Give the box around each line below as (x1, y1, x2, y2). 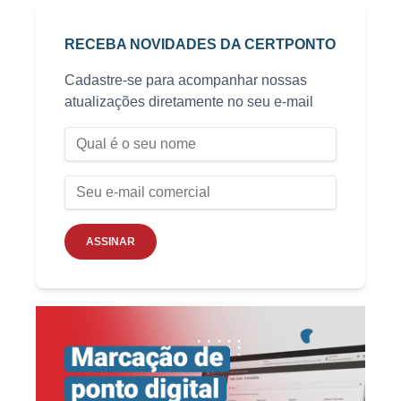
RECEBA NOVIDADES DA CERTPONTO (64, 36, 336, 52)
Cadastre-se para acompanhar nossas (64, 72, 307, 88)
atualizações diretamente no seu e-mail (64, 93, 313, 109)
